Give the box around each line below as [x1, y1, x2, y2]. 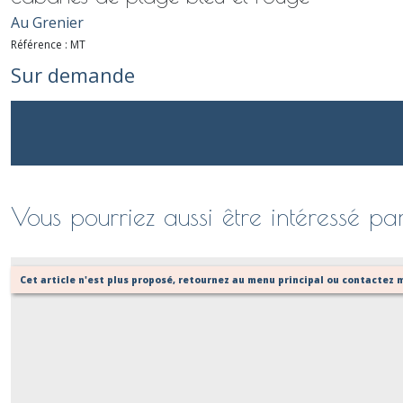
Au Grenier [11, 13, 84, 32]
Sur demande [11, 61, 135, 88]
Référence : [11, 37, 70, 52]
